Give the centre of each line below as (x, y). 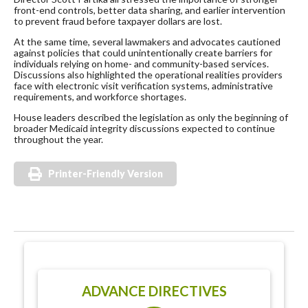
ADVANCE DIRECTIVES (154, 291)
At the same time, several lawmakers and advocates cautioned (147, 42)
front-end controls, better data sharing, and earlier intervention (150, 10)
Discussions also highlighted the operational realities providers (148, 75)
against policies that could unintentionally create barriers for (143, 53)
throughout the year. (58, 140)
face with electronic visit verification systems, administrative (143, 86)
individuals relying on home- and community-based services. (141, 64)
